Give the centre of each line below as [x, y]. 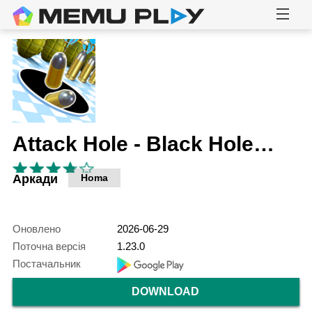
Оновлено [36, 229]
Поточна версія [49, 247]
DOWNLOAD [165, 292]
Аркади [35, 179]
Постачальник [46, 264]
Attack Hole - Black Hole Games [264, 143]
